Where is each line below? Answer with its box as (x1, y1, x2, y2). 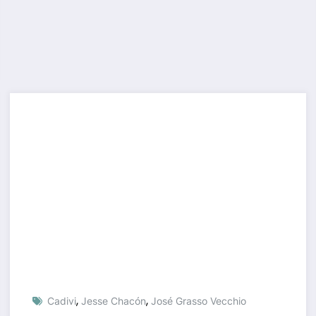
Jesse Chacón (80, 294, 146, 307)
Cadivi (47, 294, 76, 307)
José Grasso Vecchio (150, 294, 246, 307)
